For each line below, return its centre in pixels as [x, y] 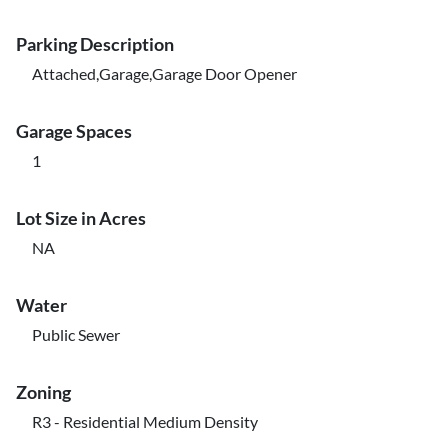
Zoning [43, 392]
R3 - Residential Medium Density [145, 421]
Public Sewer [76, 334]
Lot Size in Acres [81, 218]
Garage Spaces [74, 131]
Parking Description [95, 44]
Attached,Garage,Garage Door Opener [164, 73]
